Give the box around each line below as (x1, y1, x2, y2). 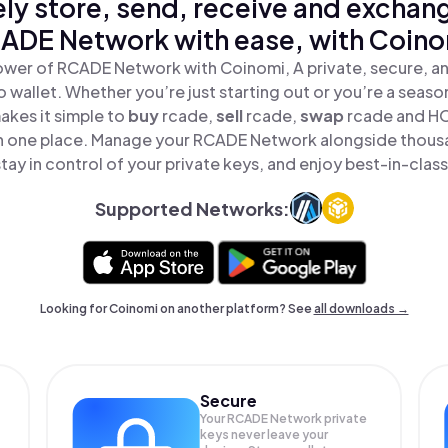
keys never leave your (200, 427, 329, 442)
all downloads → (313, 301, 409, 316)
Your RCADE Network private (200, 411, 368, 426)
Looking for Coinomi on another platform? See (39, 301, 314, 316)
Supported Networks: (94, 196, 290, 220)
